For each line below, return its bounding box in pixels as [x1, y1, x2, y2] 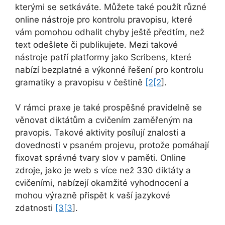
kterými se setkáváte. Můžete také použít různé [15, 2, 206, 12]
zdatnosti [15, 203, 55, 213]
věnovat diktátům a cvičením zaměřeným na [15, 115, 193, 126]
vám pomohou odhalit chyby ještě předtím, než [15, 27, 204, 37]
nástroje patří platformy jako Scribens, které [15, 52, 191, 62]
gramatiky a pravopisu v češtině [15, 77, 145, 87]
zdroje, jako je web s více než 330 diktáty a [15, 165, 191, 176]
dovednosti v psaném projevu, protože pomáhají [15, 140, 209, 151]
